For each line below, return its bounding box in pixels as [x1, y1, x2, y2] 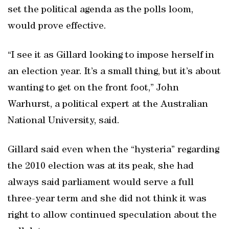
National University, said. [8, 116, 120, 126]
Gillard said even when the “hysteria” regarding [8, 145, 219, 155]
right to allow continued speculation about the [8, 211, 217, 221]
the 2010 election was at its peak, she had [8, 162, 194, 172]
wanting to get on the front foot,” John [8, 83, 179, 94]
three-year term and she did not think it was [8, 194, 207, 204]
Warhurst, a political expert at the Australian [8, 100, 208, 110]
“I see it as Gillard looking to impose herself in [8, 51, 214, 61]
